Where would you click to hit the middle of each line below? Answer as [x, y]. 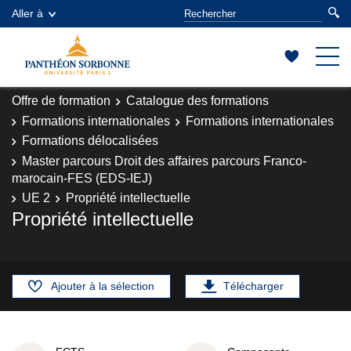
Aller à [27, 13]
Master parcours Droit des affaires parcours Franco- [164, 161]
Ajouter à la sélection [103, 286]
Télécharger [253, 286]
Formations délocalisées [90, 141]
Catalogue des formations [197, 101]
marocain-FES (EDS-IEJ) [82, 178]
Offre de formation [61, 101]
